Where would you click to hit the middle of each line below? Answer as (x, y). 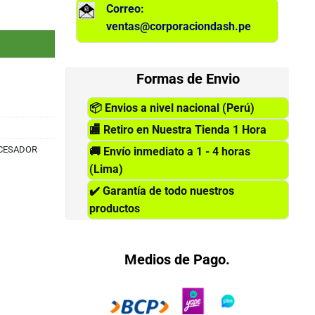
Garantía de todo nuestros (167, 191)
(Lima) (107, 169)
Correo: (126, 8)
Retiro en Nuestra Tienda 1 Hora (184, 129)
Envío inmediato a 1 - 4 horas (176, 151)
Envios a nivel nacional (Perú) (179, 108)
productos (115, 208)
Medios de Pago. (178, 259)
